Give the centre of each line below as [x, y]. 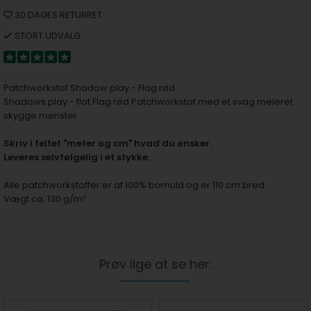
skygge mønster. [41, 116]
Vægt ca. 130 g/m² [45, 199]
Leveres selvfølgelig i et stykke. [77, 157]
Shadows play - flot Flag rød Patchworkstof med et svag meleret [148, 102]
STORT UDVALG [47, 36]
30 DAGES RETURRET [57, 15]
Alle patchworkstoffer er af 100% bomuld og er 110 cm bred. [135, 185]
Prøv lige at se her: [155, 264]
